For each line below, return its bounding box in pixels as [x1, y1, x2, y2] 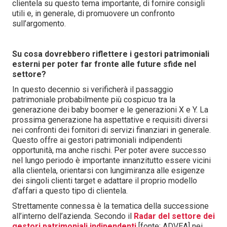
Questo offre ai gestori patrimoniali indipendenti [12, 135, 182, 145]
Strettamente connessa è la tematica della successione [12, 201, 209, 211]
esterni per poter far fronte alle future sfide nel [12, 59, 196, 69]
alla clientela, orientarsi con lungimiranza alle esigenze [12, 166, 205, 175]
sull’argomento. [12, 19, 66, 28]
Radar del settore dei [134, 211, 215, 221]
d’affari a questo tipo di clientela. [12, 186, 128, 196]
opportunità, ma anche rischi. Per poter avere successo [12, 145, 206, 155]
